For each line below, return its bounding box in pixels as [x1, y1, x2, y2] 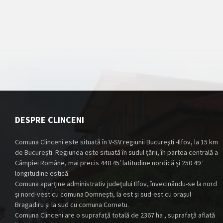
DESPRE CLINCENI [15, 114, 84, 126]
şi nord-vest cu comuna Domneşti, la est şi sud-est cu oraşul [15, 190, 191, 199]
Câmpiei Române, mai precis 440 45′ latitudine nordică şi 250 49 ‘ [15, 158, 204, 168]
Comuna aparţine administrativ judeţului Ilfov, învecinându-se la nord [15, 179, 217, 189]
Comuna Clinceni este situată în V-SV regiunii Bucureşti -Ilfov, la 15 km [15, 137, 218, 147]
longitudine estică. [15, 169, 70, 178]
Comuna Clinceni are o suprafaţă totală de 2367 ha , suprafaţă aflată [15, 211, 215, 220]
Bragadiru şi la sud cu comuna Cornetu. [15, 200, 129, 210]
